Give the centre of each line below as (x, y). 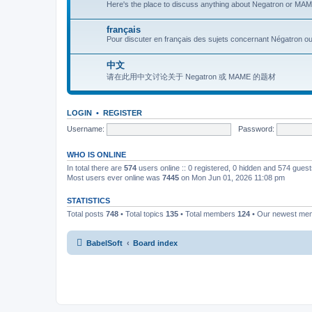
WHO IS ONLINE (96, 155)
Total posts (86, 214)
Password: (256, 128)
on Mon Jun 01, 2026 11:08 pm (232, 178)
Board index (155, 243)
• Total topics (142, 214)
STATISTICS (88, 201)
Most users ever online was (115, 178)
